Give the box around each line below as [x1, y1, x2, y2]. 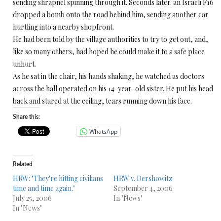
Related [13, 161, 33, 167]
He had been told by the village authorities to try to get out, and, [13, 35, 208, 44]
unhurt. [13, 59, 36, 69]
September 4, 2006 [113, 184, 173, 193]
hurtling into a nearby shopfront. [13, 22, 114, 32]
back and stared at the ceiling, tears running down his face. [13, 96, 192, 106]
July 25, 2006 [13, 193, 52, 203]
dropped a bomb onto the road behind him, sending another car [13, 10, 209, 19]
